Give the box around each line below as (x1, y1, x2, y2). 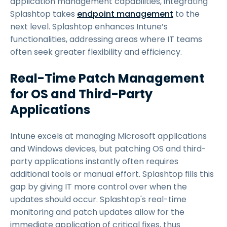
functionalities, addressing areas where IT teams (10, 33, 202, 45)
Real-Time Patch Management (10, 70, 204, 87)
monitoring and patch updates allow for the (10, 206, 184, 218)
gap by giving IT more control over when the (10, 181, 187, 193)
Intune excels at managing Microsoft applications (10, 130, 207, 142)
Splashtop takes (10, 8, 77, 20)
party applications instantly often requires (10, 156, 178, 167)
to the (173, 8, 200, 20)
